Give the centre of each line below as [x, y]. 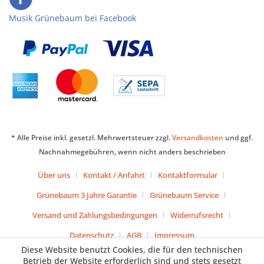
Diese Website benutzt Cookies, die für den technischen [132, 250]
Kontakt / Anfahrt [114, 175]
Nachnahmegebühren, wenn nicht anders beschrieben [132, 152]
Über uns [54, 175]
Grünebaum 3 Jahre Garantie [87, 195]
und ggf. [238, 138]
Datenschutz [92, 235]
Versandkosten [198, 138]
